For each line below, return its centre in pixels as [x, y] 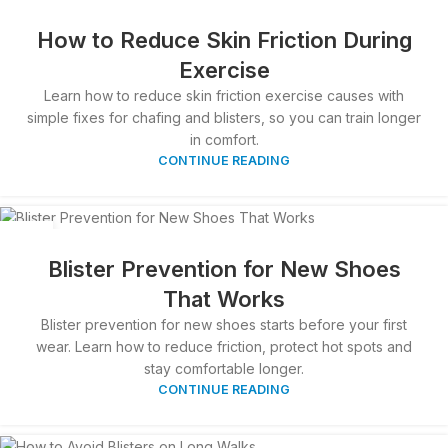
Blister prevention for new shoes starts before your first [224, 324]
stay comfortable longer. [224, 368]
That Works [224, 298]
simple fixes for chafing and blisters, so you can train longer [224, 117]
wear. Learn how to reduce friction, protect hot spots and [224, 346]
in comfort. [224, 139]
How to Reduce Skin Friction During [224, 39]
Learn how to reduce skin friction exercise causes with [224, 95]
